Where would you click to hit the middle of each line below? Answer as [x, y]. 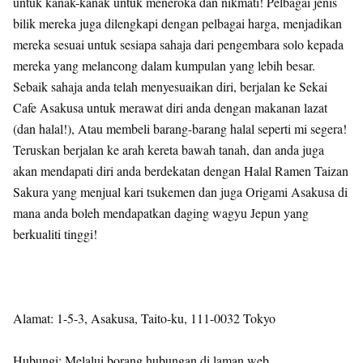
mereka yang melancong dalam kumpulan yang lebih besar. [164, 65]
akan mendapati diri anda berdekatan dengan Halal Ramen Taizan [181, 171]
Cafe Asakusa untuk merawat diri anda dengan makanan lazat [170, 107]
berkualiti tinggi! [55, 234]
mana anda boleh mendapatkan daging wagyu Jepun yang [161, 213]
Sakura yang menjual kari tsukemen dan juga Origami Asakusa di [180, 192]
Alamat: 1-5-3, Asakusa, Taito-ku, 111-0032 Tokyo [144, 318]
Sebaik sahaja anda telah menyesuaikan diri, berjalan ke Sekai [170, 86]
